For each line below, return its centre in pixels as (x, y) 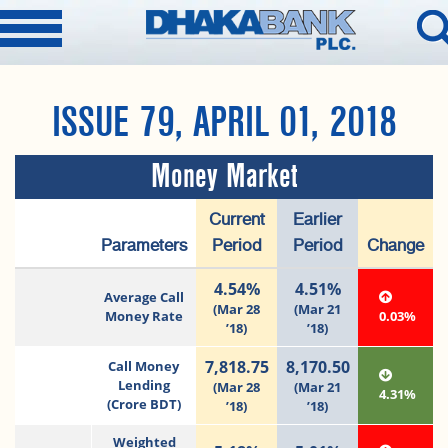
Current (236, 219)
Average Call (143, 297)
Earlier (317, 219)
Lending (143, 385)
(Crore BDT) (143, 404)
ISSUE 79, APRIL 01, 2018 (224, 122)
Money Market (224, 176)
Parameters (143, 245)
